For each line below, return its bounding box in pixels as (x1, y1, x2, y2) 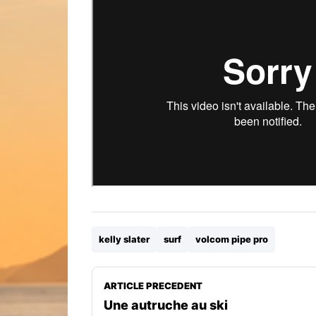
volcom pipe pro (195, 233, 268, 245)
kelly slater (99, 233, 150, 245)
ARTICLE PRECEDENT (104, 279, 202, 291)
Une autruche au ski (104, 297, 228, 312)
